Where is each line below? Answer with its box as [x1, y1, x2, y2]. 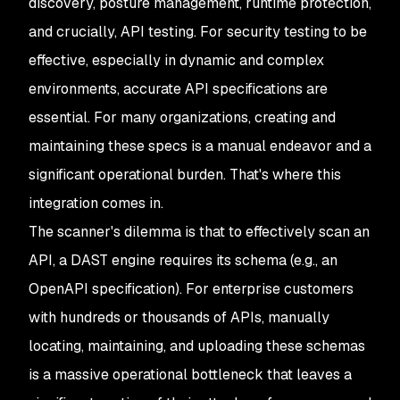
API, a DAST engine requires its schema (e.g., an [29, 251, 337, 270]
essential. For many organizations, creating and [29, 108, 336, 127]
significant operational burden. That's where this [29, 165, 341, 184]
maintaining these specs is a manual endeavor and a [29, 137, 371, 155]
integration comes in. [29, 194, 163, 212]
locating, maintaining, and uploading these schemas [29, 337, 365, 355]
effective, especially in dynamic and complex [29, 51, 324, 70]
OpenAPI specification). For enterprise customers [29, 279, 354, 298]
